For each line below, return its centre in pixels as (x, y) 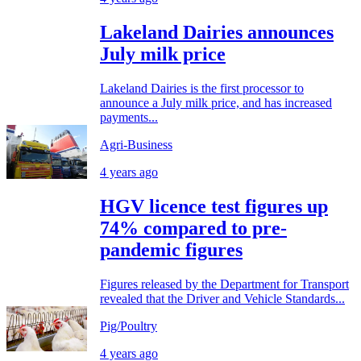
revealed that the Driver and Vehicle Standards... (222, 298)
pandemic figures (171, 249)
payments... (129, 118)
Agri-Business (136, 145)
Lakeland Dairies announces (217, 33)
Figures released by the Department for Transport (224, 284)
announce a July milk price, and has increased (216, 103)
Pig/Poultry (129, 326)
